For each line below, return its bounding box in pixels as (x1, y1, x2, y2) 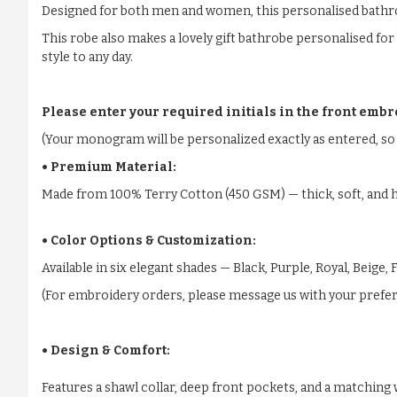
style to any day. (42, 50, 133, 66)
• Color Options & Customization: (42, 233, 256, 249)
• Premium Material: (42, 160, 176, 175)
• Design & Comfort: (42, 343, 170, 359)
